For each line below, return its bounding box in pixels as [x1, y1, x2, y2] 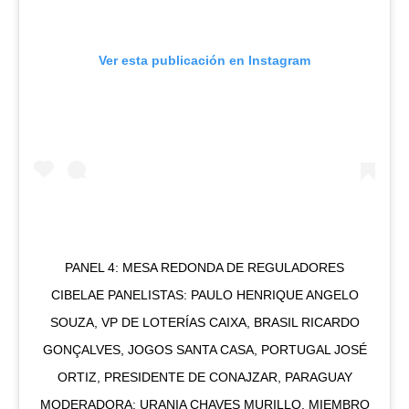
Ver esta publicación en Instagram [99, 53, 310, 68]
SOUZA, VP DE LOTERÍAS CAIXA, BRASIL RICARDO [49, 315, 360, 330]
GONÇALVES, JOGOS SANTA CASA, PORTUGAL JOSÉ [42, 342, 367, 358]
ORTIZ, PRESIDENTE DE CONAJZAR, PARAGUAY [57, 370, 352, 385]
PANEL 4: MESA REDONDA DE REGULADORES [65, 260, 344, 276]
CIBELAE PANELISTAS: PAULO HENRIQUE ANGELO [50, 288, 359, 303]
